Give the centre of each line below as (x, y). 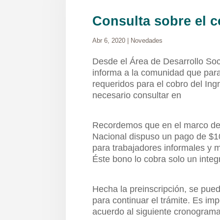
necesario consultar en (137, 95)
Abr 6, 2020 (109, 41)
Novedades (147, 41)
